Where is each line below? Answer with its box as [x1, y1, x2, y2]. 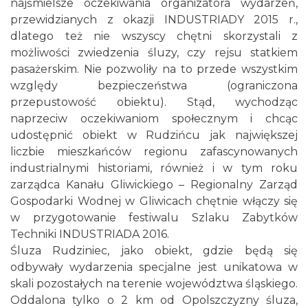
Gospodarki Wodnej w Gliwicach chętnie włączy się [10, 195, 298, 208]
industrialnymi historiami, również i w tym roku [10, 162, 298, 175]
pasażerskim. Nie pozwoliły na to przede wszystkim [10, 63, 298, 76]
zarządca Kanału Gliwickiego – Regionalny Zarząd [10, 178, 298, 191]
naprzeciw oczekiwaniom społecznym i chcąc [10, 112, 298, 125]
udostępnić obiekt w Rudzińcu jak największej [10, 129, 298, 142]
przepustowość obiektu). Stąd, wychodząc [10, 96, 298, 109]
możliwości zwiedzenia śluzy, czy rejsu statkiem [10, 46, 298, 59]
